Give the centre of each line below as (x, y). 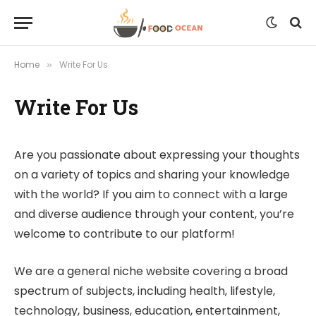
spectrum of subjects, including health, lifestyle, (145, 291)
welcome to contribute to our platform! (124, 234)
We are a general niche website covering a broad (151, 271)
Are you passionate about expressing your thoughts (157, 155)
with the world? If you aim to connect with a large (151, 194)
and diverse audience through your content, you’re (154, 214)
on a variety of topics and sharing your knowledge (152, 175)
